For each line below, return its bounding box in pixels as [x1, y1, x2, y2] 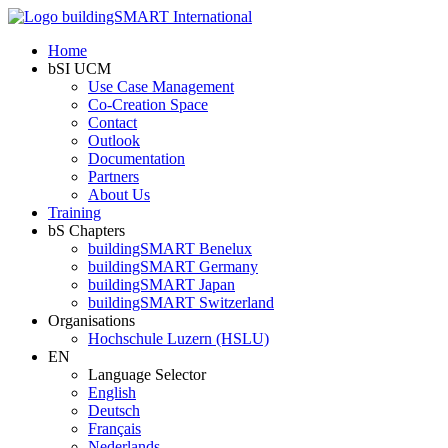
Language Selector [88, 366, 206, 383]
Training [48, 204, 101, 221]
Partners [88, 168, 139, 185]
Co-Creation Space [88, 96, 208, 113]
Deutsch [88, 402, 140, 419]
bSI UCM [48, 60, 111, 77]
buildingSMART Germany [88, 258, 258, 275]
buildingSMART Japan [88, 276, 235, 293]
